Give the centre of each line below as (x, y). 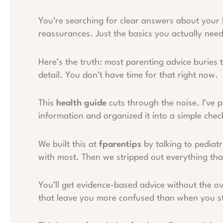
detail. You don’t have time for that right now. (128, 75)
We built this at (69, 144)
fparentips (120, 144)
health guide (81, 104)
